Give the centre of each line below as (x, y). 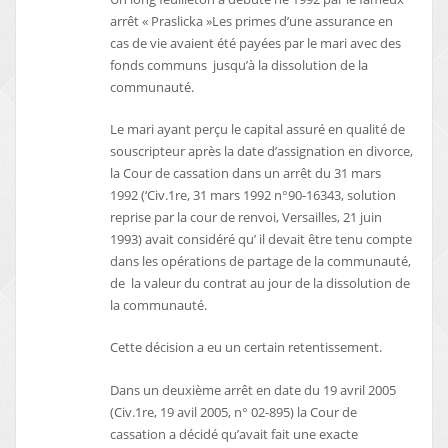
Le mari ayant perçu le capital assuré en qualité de (258, 129)
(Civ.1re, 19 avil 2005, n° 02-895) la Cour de (234, 411)
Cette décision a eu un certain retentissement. (246, 347)
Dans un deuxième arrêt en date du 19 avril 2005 (253, 389)
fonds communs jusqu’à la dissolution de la (239, 64)
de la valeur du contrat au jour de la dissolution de (260, 283)
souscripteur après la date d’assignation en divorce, (262, 151)
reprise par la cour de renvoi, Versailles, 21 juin (246, 217)
